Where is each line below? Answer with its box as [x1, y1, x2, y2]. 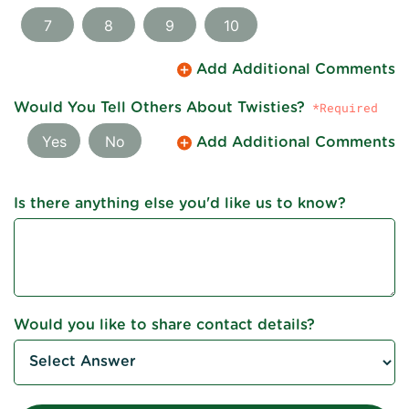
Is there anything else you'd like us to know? [14, 196, 346, 212]
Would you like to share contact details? [14, 317, 315, 332]
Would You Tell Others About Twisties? [14, 100, 305, 115]
